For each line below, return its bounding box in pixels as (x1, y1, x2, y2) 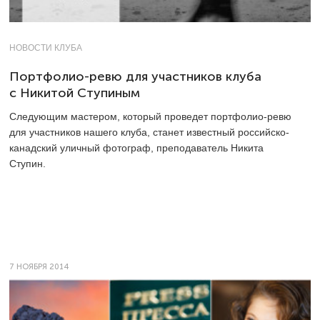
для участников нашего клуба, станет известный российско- (9, 126, 289, 138)
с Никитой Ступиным (9, 85, 140, 100)
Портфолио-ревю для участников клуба (9, 69, 261, 84)
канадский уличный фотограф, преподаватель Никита (9, 141, 264, 154)
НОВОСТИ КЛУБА (9, 42, 82, 53)
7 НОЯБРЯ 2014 (9, 261, 69, 271)
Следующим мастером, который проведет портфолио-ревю (9, 110, 291, 122)
